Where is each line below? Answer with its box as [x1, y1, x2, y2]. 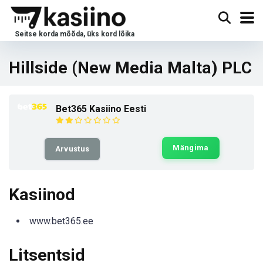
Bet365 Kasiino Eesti [56, 103, 146, 114]
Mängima [173, 143, 209, 152]
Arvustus [55, 144, 90, 153]
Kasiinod [9, 185, 75, 204]
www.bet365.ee [29, 215, 93, 227]
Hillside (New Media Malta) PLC [9, 58, 252, 77]
